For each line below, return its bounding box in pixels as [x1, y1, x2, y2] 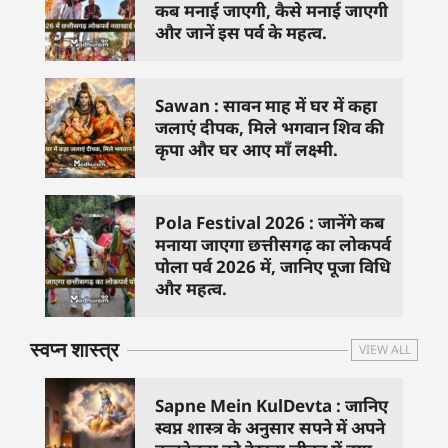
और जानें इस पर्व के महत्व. [155, 21, 327, 45]
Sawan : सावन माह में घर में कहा [155, 94, 377, 118]
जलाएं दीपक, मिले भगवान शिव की [155, 116, 384, 140]
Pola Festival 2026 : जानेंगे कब [155, 211, 385, 235]
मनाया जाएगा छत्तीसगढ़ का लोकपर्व [155, 233, 391, 257]
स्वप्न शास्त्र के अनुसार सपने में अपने [155, 416, 385, 440]
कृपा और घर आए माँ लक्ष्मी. [155, 138, 338, 162]
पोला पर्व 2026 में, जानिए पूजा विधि [155, 255, 391, 279]
